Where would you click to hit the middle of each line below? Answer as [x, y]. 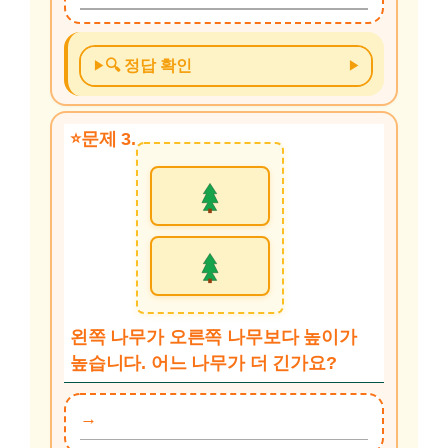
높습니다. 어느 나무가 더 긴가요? [203, 362]
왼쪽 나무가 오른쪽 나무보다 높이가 [213, 336]
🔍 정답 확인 [148, 66]
